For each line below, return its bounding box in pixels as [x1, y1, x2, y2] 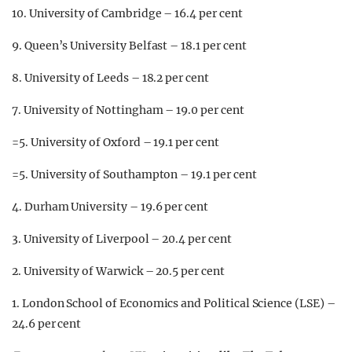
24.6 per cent [12, 316, 82, 331]
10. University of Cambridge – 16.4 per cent [12, 5, 243, 20]
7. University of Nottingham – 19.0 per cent [12, 102, 244, 117]
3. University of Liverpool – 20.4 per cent [12, 231, 232, 246]
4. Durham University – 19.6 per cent [12, 199, 208, 214]
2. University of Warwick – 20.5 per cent [12, 263, 225, 278]
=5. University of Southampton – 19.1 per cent [12, 167, 257, 181]
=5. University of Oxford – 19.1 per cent [12, 134, 219, 149]
